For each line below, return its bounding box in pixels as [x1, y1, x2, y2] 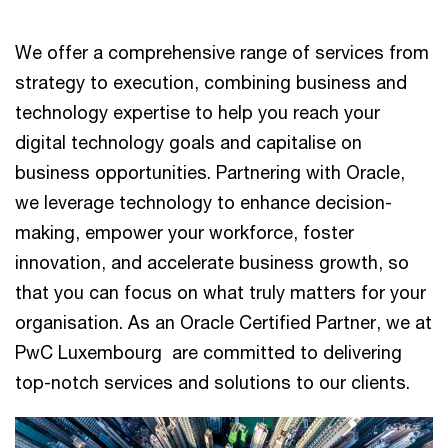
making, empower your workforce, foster [15, 221, 354, 243]
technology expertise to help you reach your [15, 101, 380, 123]
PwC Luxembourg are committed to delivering [15, 341, 402, 363]
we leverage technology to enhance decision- [15, 191, 392, 213]
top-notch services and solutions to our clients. [15, 371, 410, 393]
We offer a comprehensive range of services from [15, 41, 429, 63]
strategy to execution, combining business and [15, 71, 407, 93]
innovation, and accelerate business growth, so [15, 251, 409, 273]
